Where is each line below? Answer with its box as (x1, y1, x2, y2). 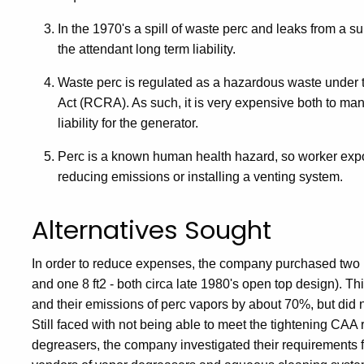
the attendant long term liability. (58, 41, 236, 56)
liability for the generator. (58, 115, 198, 130)
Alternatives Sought (32, 211, 271, 248)
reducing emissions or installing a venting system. (58, 169, 343, 184)
